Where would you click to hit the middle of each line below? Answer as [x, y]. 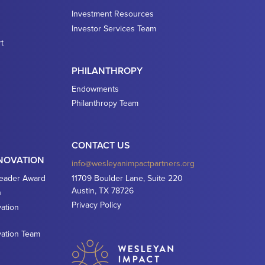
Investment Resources [112, 14]
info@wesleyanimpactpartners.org [133, 163]
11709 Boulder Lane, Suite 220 [127, 178]
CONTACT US [101, 145]
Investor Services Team [114, 28]
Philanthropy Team [105, 103]
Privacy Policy [96, 205]
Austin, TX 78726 [102, 190]
